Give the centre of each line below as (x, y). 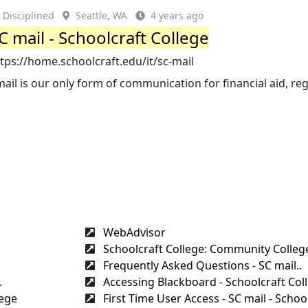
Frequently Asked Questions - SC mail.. (201, 265)
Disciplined (29, 15)
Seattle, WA (102, 15)
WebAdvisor (133, 232)
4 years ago (177, 15)
